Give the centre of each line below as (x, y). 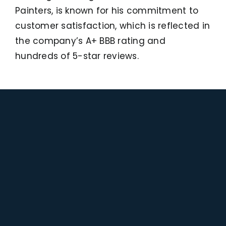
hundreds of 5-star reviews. (77, 56)
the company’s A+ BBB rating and (90, 41)
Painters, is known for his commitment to (107, 10)
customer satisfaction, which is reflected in (113, 25)
